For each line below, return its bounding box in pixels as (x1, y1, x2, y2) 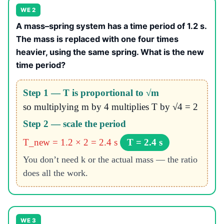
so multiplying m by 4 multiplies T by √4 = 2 (22, 101, 198, 112)
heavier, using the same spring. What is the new (16, 46, 204, 57)
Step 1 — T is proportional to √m (22, 87, 159, 98)
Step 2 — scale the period (22, 118, 126, 129)
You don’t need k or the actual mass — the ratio (22, 154, 197, 165)
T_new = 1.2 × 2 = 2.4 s (22, 137, 117, 148)
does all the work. (22, 168, 88, 178)
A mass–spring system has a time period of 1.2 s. (16, 20, 206, 31)
